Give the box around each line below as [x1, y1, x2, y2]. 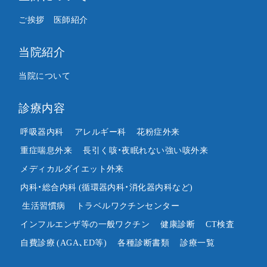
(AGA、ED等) [57, 237, 107, 247]
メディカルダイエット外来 [20, 163, 124, 173]
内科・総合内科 [20, 182, 77, 192]
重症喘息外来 [20, 145, 73, 155]
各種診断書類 [117, 237, 170, 247]
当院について [18, 70, 71, 80]
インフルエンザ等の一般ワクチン [20, 219, 150, 229]
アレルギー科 [74, 126, 126, 136]
